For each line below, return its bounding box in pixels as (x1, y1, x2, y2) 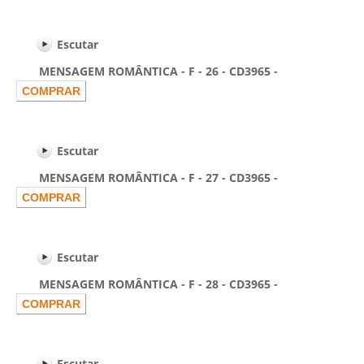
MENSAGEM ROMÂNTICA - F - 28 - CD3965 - (16, 276, 278, 292)
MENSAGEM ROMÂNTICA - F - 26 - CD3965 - (16, 63, 278, 79)
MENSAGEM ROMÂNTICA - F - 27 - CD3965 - (16, 170, 278, 185)
